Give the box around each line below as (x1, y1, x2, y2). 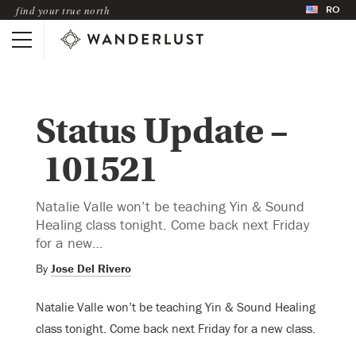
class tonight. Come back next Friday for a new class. (36, 319, 315, 336)
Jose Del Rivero (51, 260, 131, 276)
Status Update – (36, 109, 288, 153)
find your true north (16, 2, 110, 17)
